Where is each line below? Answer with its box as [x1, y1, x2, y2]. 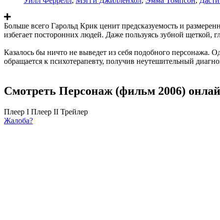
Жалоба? [4, 116, 33, 125]
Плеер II [31, 107, 58, 116]
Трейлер [60, 107, 88, 116]
